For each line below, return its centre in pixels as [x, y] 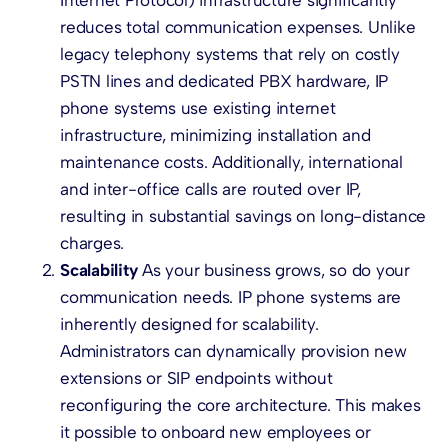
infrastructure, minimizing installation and [215, 134]
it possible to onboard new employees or [215, 431]
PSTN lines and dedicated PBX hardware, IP [224, 80]
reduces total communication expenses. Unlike [238, 26]
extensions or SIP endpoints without [196, 377]
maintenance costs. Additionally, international [231, 161]
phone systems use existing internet [198, 107]
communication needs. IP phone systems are [231, 296]
